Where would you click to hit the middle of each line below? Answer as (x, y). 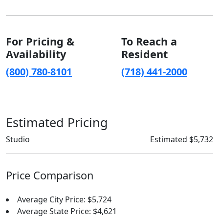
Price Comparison (50, 175)
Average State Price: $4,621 (67, 211)
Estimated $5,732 (182, 139)
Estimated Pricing (57, 122)
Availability (36, 54)
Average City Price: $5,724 (64, 199)
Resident (144, 54)
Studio (18, 139)
